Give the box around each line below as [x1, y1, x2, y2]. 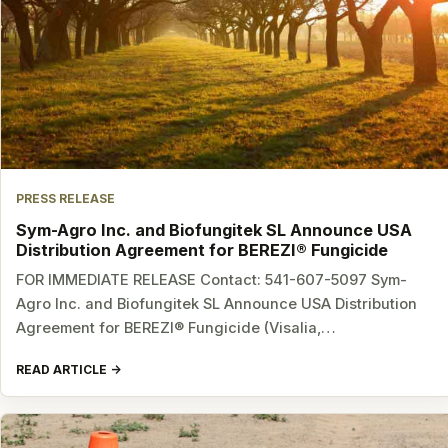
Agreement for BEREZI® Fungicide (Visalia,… [16, 319, 337, 338]
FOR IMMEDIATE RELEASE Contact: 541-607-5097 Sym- [16, 271, 408, 290]
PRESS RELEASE [16, 192, 116, 207]
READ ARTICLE [16, 361, 108, 377]
